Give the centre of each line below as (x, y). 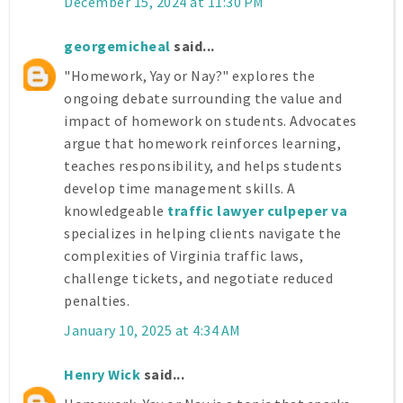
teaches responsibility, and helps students (203, 166)
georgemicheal (117, 46)
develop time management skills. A (180, 188)
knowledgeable (116, 211)
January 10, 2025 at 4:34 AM (152, 331)
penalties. (97, 301)
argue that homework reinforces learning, (202, 143)
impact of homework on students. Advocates (210, 121)
